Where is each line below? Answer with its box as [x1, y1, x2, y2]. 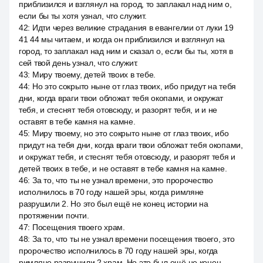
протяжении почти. [19, 211, 89, 220]
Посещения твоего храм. [32, 222, 125, 232]
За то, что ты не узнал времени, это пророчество [32, 176, 213, 185]
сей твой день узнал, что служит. [19, 58, 139, 68]
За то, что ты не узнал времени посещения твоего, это [32, 234, 235, 244]
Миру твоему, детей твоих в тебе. [32, 70, 156, 79]
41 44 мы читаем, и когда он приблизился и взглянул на [19, 35, 225, 44]
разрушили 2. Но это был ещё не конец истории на [19, 199, 208, 208]
